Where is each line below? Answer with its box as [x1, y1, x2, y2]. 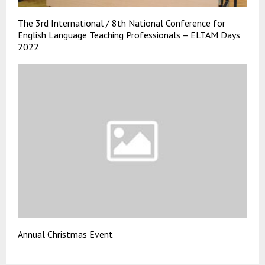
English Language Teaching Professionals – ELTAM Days [18, 29, 240, 41]
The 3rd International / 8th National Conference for [18, 17, 225, 30]
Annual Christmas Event [18, 228, 113, 240]
